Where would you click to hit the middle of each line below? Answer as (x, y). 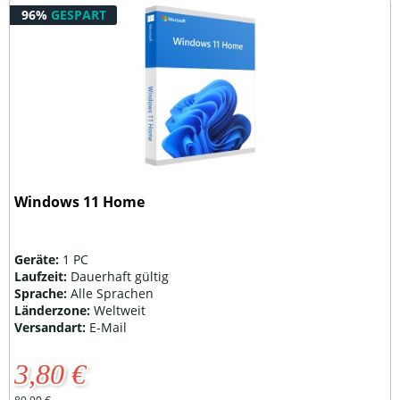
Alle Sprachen (112, 294)
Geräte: (39, 260)
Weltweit (120, 311)
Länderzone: (54, 311)
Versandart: (52, 328)
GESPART (78, 14)
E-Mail (108, 328)
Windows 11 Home (80, 201)
